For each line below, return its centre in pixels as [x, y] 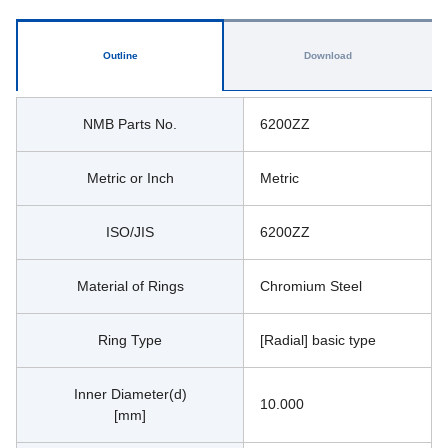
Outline [120, 55]
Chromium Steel [311, 285]
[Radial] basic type [318, 339]
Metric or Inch [130, 177]
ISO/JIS [130, 231]
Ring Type [130, 339]
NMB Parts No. [130, 123]
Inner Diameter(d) [130, 393]
